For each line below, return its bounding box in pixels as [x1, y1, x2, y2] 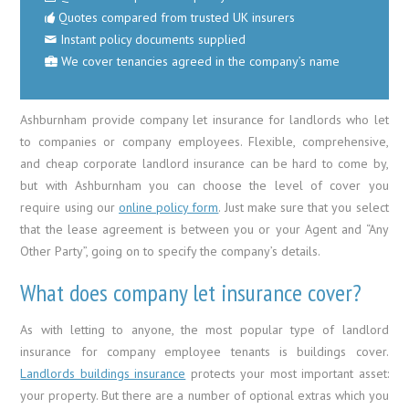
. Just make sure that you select [218, 198, 389, 215]
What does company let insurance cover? [20, 277, 362, 308]
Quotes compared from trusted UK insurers [55, 8, 296, 26]
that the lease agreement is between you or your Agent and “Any [20, 220, 389, 237]
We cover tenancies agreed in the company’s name [58, 52, 341, 69]
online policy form [119, 198, 219, 215]
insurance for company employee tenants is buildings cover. [20, 342, 389, 360]
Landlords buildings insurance [20, 364, 186, 382]
